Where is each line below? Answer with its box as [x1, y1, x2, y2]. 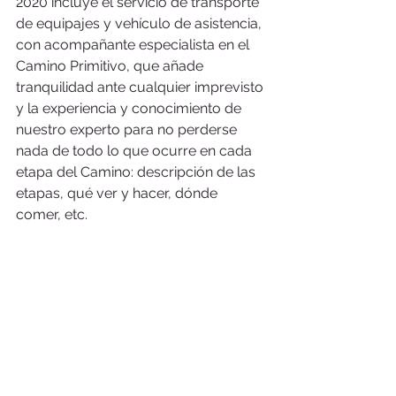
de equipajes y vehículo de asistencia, [16, 14, 265, 32]
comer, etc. [16, 205, 95, 223]
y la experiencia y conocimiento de [16, 99, 245, 117]
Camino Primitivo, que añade [16, 57, 207, 74]
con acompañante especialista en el [16, 35, 253, 53]
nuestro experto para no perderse [16, 120, 240, 138]
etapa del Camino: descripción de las [16, 163, 259, 180]
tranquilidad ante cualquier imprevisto [16, 78, 267, 95]
